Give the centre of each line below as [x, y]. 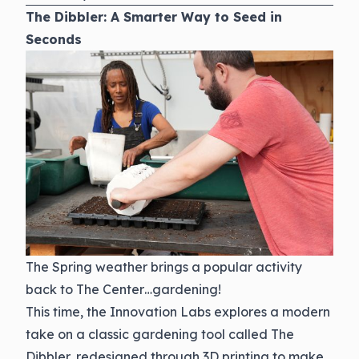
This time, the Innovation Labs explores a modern [178, 312]
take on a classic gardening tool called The [160, 335]
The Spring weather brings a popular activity [164, 267]
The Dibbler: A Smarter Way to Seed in [154, 17]
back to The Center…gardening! [123, 290]
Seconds [54, 39]
